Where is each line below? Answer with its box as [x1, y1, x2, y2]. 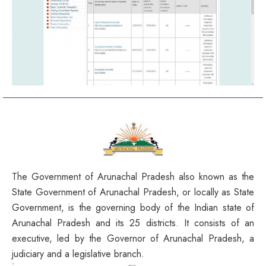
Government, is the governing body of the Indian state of [12, 201, 254, 215]
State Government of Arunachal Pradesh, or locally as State [12, 185, 254, 199]
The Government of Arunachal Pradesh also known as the [12, 170, 254, 184]
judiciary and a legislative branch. [12, 247, 144, 261]
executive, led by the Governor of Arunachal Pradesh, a [12, 232, 254, 246]
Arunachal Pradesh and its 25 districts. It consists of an [12, 216, 254, 230]
